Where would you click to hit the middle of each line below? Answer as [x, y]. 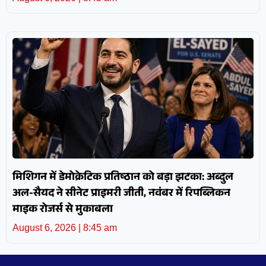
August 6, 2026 [45, 228]
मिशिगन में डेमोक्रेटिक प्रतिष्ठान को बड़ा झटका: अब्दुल [123, 178]
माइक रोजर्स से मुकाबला [63, 210]
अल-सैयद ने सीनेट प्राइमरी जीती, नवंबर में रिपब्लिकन [121, 194]
